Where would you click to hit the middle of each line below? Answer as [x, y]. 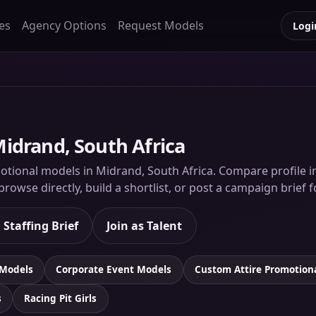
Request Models [160, 26]
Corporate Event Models [114, 270]
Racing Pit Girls [61, 299]
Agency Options [64, 26]
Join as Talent [145, 225]
